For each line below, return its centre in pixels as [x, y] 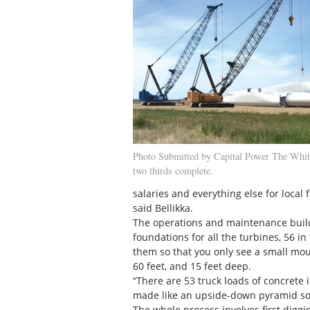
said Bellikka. [163, 208]
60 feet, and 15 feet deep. [192, 266]
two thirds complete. [173, 170]
